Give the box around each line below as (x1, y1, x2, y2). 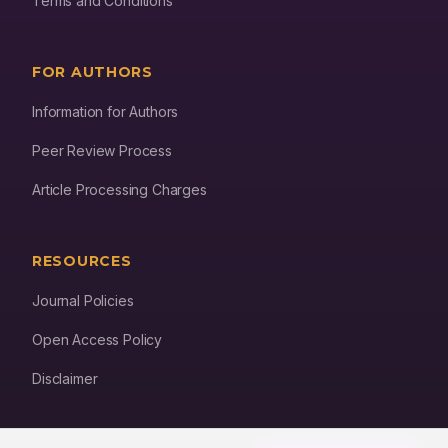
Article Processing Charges (32, 181, 207, 198)
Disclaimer (32, 370, 98, 387)
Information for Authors (32, 103, 179, 120)
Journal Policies (32, 292, 134, 309)
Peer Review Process (32, 142, 172, 159)
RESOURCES (32, 252, 132, 270)
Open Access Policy (32, 331, 163, 348)
